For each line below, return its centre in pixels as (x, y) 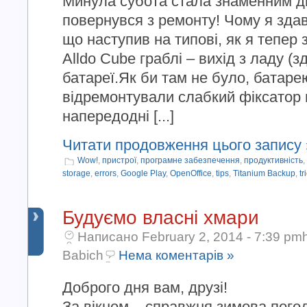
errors (106, 173)
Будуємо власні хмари (161, 218)
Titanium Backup (264, 173)
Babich (83, 255)
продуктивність (273, 160)
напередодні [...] (118, 116)
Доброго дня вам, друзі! (145, 287)
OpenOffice (191, 173)
